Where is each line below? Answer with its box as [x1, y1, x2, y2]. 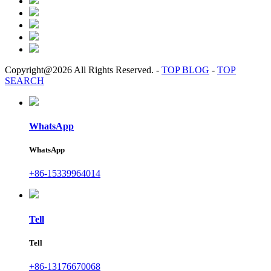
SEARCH [5, 75, 44, 86]
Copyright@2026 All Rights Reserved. [5, 64, 156, 75]
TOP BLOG [162, 64, 209, 75]
